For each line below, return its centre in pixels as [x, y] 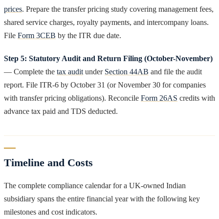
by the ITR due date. [88, 35]
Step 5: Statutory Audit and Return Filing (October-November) [108, 58]
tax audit [70, 71]
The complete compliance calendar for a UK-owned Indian [95, 185]
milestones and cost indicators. [51, 212]
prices [13, 9]
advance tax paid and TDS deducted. [61, 111]
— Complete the [30, 71]
